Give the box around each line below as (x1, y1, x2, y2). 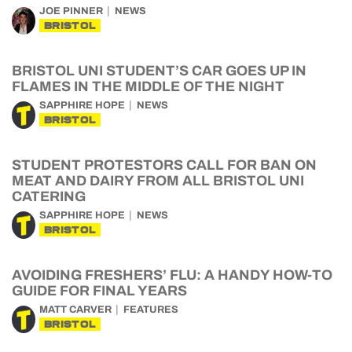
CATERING (12, 189, 86, 204)
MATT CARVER (39, 304, 112, 315)
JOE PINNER (39, 5, 103, 16)
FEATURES (123, 304, 178, 315)
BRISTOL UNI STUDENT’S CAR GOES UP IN (12, 63, 306, 79)
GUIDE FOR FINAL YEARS (12, 283, 187, 299)
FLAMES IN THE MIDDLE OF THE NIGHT (12, 79, 284, 94)
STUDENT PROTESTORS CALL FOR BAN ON (12, 157, 317, 173)
